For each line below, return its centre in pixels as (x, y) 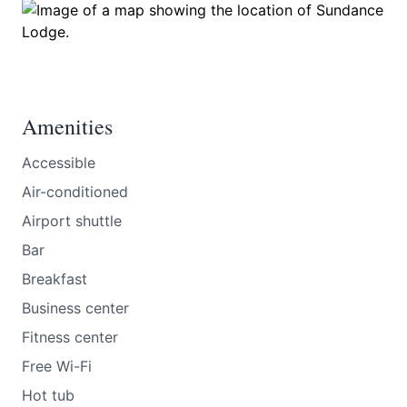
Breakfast (55, 279)
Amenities (67, 126)
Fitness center (70, 337)
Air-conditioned (75, 192)
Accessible (59, 163)
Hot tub (48, 395)
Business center (75, 308)
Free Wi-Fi (57, 366)
